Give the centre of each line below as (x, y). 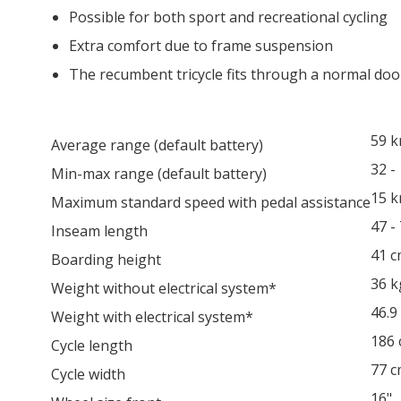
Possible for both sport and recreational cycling (228, 17)
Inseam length (99, 230)
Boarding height (106, 259)
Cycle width (88, 374)
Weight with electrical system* (152, 316)
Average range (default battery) (157, 145)
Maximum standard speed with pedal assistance (211, 202)
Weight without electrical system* (164, 288)
